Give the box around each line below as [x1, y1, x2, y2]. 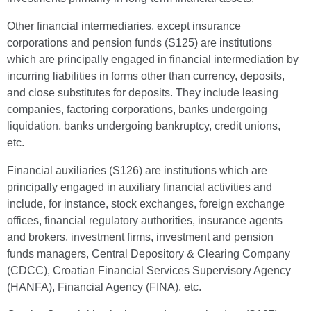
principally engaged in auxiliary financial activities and [7, 181, 272, 193]
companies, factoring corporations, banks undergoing [7, 103, 267, 115]
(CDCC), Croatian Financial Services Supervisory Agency [7, 264, 291, 276]
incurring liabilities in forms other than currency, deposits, [7, 70, 285, 82]
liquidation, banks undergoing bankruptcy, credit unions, [7, 120, 280, 132]
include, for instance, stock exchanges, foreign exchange [7, 198, 285, 210]
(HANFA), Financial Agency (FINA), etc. [7, 281, 201, 293]
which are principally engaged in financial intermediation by [7, 53, 299, 65]
